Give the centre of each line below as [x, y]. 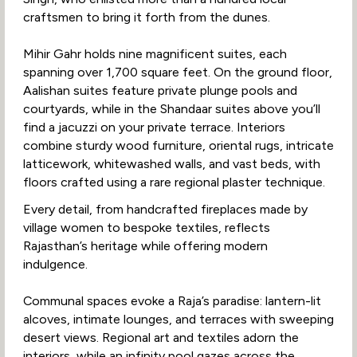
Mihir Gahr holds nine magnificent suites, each [155, 53]
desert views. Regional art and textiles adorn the [161, 338]
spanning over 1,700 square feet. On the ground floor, [177, 72]
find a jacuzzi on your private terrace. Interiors [154, 127]
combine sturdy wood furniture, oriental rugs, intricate [178, 145]
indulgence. [55, 265]
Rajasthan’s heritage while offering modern [145, 246]
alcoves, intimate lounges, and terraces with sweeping [178, 320]
